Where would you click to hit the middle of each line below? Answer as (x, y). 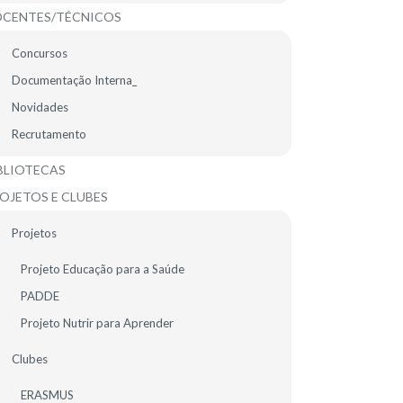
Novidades (40, 107)
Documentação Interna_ (74, 80)
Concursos (40, 53)
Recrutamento (49, 134)
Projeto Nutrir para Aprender (97, 323)
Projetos (34, 233)
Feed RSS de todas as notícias (189, 87)
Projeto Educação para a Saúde (103, 269)
